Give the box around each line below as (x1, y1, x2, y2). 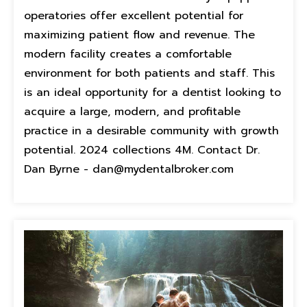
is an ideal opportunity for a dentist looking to (24, 84, 281, 101)
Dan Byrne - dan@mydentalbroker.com (24, 161, 234, 177)
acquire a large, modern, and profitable (24, 103, 241, 120)
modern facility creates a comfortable (24, 46, 232, 62)
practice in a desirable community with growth (24, 123, 279, 139)
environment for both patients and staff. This (24, 65, 275, 82)
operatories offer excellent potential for (24, 8, 243, 24)
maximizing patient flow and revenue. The (24, 27, 255, 43)
